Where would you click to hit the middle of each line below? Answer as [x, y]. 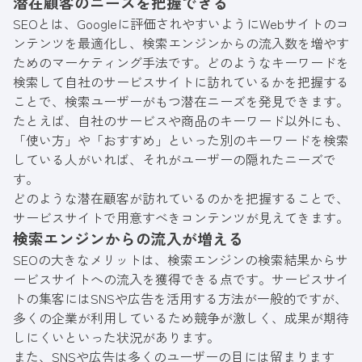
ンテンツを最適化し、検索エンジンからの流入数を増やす [181, 43]
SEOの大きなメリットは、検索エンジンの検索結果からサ [181, 260]
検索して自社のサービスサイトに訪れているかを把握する [181, 82]
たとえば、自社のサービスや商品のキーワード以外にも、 [181, 121]
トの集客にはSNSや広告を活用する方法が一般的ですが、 [180, 299]
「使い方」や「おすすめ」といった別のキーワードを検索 [181, 140]
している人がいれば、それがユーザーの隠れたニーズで [175, 160]
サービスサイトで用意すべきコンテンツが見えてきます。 [181, 218]
